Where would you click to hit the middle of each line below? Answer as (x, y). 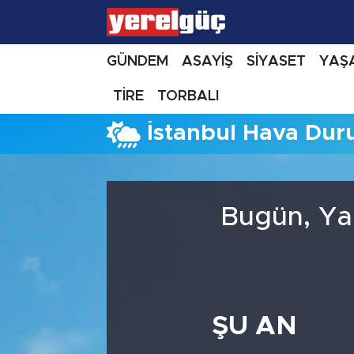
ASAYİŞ (207, 61)
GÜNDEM (137, 61)
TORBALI (188, 96)
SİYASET (276, 61)
